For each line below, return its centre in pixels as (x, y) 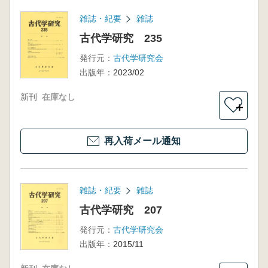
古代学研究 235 (121, 38)
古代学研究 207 (121, 210)
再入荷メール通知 (142, 141)
